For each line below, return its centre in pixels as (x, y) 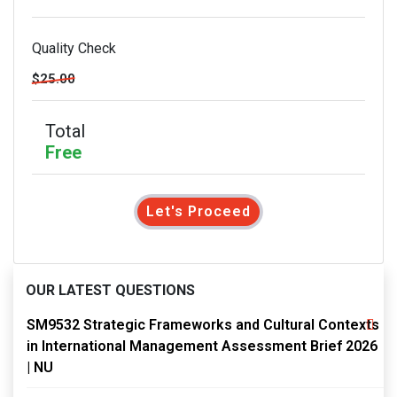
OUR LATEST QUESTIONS (110, 290)
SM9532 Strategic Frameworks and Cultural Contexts (203, 325)
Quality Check (74, 48)
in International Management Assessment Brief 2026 (202, 346)
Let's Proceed (198, 211)
